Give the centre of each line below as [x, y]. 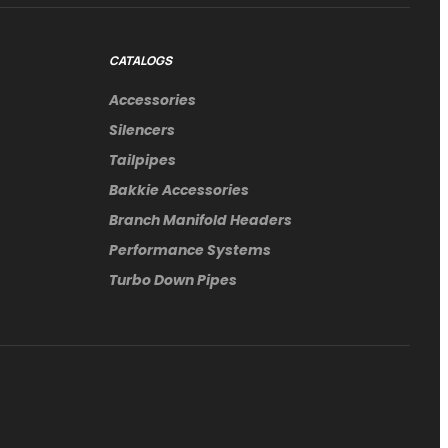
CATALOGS [141, 60]
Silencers [142, 129]
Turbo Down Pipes [173, 279]
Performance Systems [190, 249]
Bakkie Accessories [179, 189]
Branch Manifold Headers [201, 219]
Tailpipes [143, 159]
